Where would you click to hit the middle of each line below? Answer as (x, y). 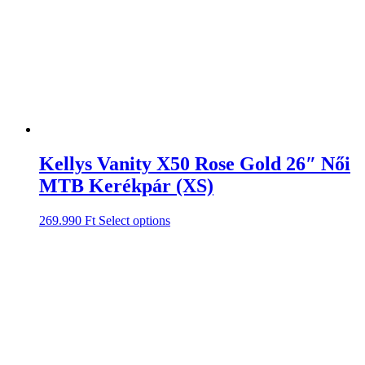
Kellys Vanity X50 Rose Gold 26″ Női (195, 164)
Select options (134, 220)
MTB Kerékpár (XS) (126, 186)
